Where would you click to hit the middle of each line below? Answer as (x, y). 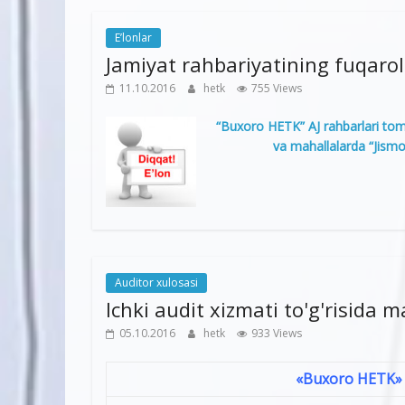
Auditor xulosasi (156, 282)
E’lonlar (133, 37)
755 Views (277, 88)
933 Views (277, 333)
